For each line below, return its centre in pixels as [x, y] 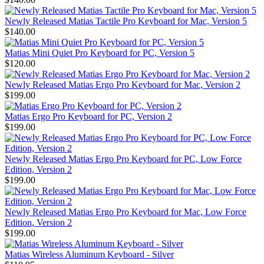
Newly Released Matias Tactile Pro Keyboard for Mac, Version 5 [126, 21]
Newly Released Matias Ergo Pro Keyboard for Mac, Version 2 [123, 85]
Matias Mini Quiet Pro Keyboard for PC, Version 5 [100, 53]
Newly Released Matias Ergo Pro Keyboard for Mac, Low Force [126, 212]
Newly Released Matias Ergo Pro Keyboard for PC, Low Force [123, 159]
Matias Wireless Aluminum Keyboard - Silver [89, 255]
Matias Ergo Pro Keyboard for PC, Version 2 [88, 117]
